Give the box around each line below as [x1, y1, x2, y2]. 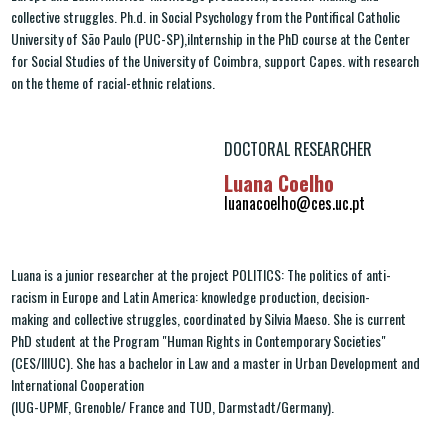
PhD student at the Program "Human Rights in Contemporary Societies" [11, 329, 386, 351]
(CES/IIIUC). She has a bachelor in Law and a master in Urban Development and [11, 351, 420, 373]
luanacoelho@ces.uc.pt [224, 190, 365, 215]
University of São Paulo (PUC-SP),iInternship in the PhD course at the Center [11, 27, 410, 49]
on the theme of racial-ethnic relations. [11, 71, 215, 93]
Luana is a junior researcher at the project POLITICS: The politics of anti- [11, 263, 391, 285]
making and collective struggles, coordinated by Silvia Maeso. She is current [11, 307, 406, 329]
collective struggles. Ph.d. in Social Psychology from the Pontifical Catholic [11, 5, 400, 27]
